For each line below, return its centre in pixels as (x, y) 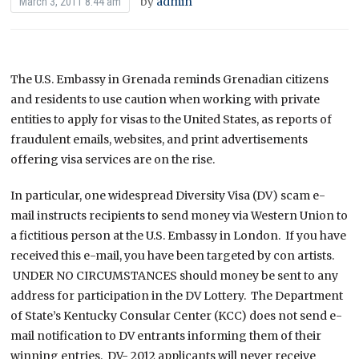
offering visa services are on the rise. (113, 159)
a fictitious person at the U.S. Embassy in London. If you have (179, 235)
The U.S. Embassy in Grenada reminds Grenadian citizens (170, 79)
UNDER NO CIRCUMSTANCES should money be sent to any (175, 275)
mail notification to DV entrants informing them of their (166, 335)
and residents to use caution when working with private (165, 99)
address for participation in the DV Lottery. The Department (177, 295)
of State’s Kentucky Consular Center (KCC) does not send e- (177, 315)
